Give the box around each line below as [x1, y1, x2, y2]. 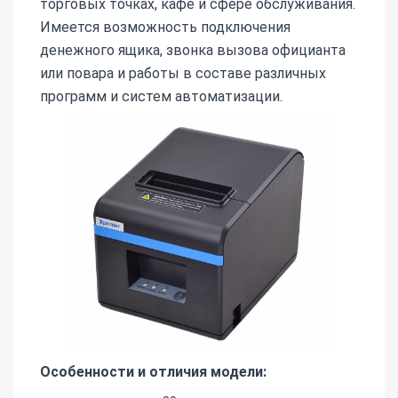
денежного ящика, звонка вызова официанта [40, 41, 346, 59]
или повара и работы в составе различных [40, 64, 326, 82]
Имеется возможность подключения [40, 18, 291, 36]
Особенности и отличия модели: [40, 362, 267, 380]
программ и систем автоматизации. [40, 87, 283, 105]
